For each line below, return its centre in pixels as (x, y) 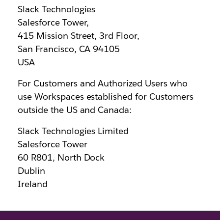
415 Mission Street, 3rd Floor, (79, 36)
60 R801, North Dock (61, 158)
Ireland (32, 184)
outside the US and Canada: (75, 110)
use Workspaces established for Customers (105, 97)
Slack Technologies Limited (73, 131)
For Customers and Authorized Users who (103, 83)
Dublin (31, 171)
